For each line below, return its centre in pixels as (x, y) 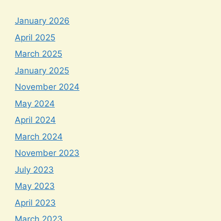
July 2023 (34, 169)
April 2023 (35, 203)
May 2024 (35, 103)
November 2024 (47, 87)
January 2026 (42, 21)
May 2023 (35, 186)
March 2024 (39, 136)
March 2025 (38, 54)
